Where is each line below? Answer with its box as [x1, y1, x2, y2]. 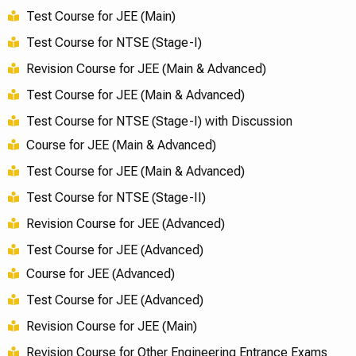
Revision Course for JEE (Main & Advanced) [25, 60, 266, 76]
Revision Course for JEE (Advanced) [25, 215, 225, 231]
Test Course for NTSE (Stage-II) [25, 189, 206, 205]
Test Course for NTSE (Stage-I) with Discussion [25, 113, 292, 129]
